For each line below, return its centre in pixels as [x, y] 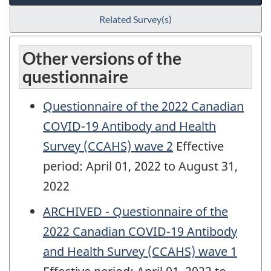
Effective [198, 146]
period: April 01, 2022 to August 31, [140, 166]
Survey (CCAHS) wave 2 [108, 146]
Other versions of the [102, 58]
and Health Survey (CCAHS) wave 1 [140, 252]
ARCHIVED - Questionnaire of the [135, 212]
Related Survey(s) [135, 19]
